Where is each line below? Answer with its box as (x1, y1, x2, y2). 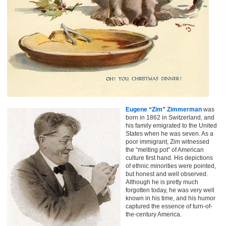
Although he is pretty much (126, 179, 198, 186)
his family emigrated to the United (126, 122, 217, 129)
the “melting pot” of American (126, 146, 204, 153)
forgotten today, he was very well (126, 187, 214, 194)
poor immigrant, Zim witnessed (126, 138, 209, 145)
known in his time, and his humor (126, 195, 215, 202)
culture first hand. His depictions (126, 154, 213, 161)
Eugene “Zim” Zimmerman (126, 106, 202, 113)
